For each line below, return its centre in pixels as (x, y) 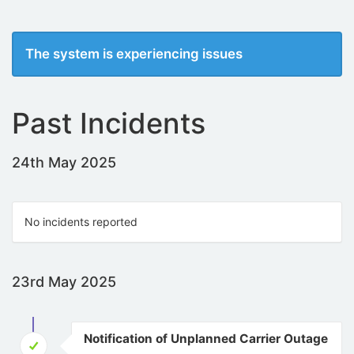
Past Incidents (109, 123)
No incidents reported (81, 222)
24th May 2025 (64, 162)
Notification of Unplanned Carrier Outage (205, 339)
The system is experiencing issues (134, 54)
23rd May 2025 (64, 282)
